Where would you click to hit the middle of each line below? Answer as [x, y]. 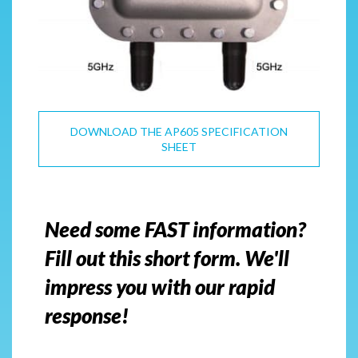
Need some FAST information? [175, 229]
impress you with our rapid [160, 286]
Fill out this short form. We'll [167, 258]
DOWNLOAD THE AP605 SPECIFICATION [179, 131]
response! [87, 315]
